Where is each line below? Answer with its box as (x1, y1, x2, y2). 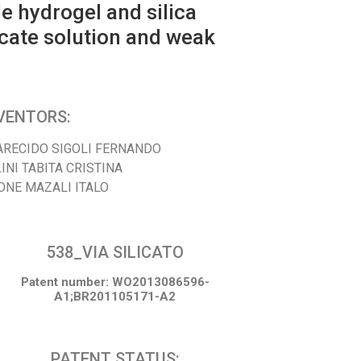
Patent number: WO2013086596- (20, 275, 210, 289)
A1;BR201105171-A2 (54, 289, 176, 304)
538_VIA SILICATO (46, 243, 184, 262)
